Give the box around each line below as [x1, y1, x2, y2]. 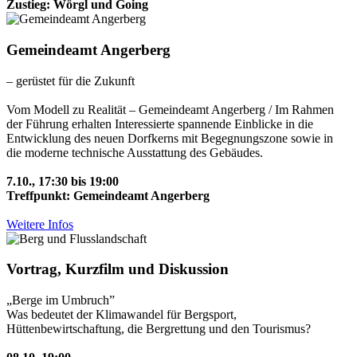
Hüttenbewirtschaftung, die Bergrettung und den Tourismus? [6, 322, 311, 335]
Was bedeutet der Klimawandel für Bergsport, [6, 308, 237, 321]
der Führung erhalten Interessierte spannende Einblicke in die [6, 116, 313, 131]
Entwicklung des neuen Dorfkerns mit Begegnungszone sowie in [6, 131, 333, 145]
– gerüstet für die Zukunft [6, 73, 135, 88]
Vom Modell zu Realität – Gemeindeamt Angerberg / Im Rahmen [6, 102, 334, 116]
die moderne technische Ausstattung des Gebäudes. [6, 145, 263, 159]
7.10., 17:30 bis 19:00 [6, 174, 119, 188]
